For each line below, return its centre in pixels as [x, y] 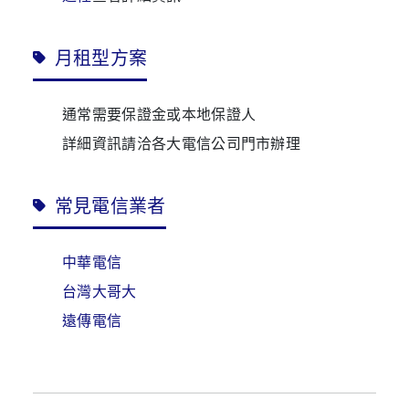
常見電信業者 [110, 205]
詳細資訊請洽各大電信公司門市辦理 [182, 143]
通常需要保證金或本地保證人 [159, 114]
